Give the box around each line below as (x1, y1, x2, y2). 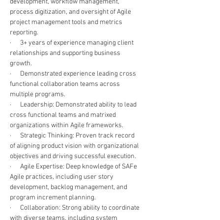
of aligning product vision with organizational (10, 142, 140, 150)
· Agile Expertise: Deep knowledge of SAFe (10, 163, 138, 171)
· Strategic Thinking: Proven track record (10, 132, 136, 140)
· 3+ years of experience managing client (10, 39, 135, 47)
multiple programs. (10, 90, 65, 99)
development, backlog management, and (10, 183, 129, 192)
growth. (10, 59, 33, 68)
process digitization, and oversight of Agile (10, 8, 133, 16)
